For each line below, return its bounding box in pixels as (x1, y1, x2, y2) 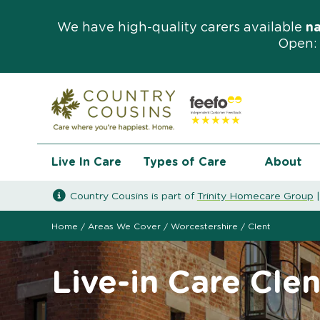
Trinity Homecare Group (196, 191, 314, 202)
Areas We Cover (88, 222, 161, 231)
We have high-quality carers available (57, 21, 306, 34)
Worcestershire (171, 222, 238, 231)
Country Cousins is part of (66, 191, 197, 202)
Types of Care (143, 156, 227, 169)
